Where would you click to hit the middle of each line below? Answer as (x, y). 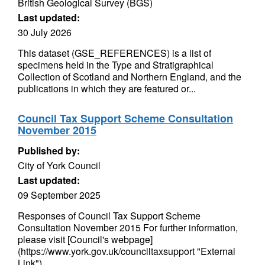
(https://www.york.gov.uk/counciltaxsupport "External (127, 251)
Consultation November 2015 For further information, (128, 227)
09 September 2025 (59, 195)
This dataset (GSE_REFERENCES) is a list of (114, 53)
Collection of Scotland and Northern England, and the (130, 77)
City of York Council (59, 165)
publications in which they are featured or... (107, 88)
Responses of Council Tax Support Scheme (109, 216)
